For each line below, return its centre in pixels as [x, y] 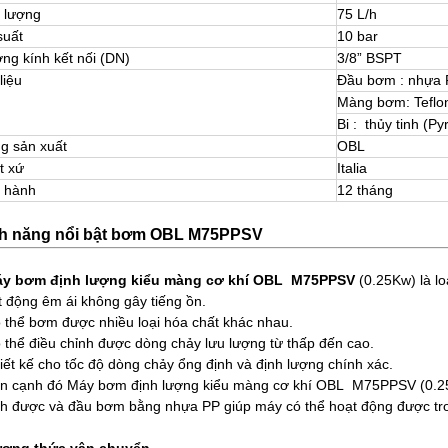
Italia [352, 168]
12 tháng [365, 190]
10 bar [357, 36]
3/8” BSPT [369, 58]
